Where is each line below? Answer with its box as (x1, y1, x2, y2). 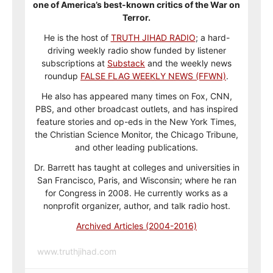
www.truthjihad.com (37, 246, 116, 257)
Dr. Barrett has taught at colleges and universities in (34, 162, 239, 172)
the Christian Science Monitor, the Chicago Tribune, (35, 129, 238, 140)
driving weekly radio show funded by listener (47, 45, 226, 55)
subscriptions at (41, 58, 107, 68)
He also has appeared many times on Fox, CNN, (41, 91, 232, 101)
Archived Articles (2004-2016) (76, 221, 197, 231)
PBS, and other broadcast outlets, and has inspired (35, 104, 238, 114)
